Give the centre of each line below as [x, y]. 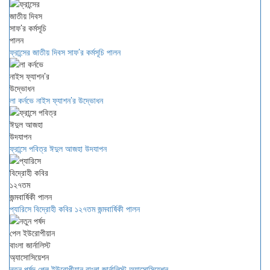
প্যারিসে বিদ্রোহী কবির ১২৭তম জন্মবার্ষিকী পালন [75, 209]
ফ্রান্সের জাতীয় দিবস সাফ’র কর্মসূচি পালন [65, 52]
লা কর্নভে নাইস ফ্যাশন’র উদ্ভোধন [56, 100]
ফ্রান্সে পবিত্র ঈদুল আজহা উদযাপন [58, 148]
